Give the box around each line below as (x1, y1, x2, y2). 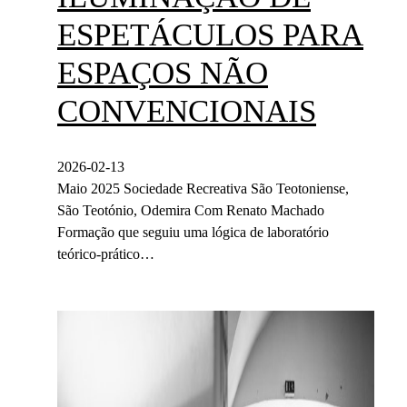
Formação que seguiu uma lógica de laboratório (57, 224, 329, 241)
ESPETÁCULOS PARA (57, 16, 363, 53)
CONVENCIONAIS (57, 93, 316, 129)
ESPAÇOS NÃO (57, 55, 268, 91)
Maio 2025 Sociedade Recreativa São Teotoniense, (57, 181, 349, 197)
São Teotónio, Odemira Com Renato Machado (57, 203, 324, 219)
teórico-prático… (57, 246, 154, 263)
